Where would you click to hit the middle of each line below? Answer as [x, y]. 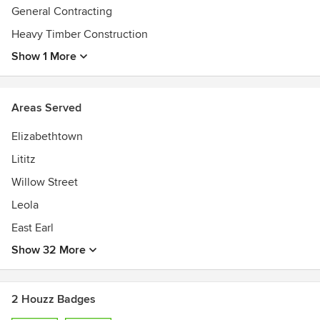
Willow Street [45, 182]
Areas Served [46, 108]
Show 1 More [44, 56]
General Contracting [62, 11]
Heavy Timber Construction [80, 34]
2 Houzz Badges [54, 299]
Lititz [24, 159]
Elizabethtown [47, 136]
